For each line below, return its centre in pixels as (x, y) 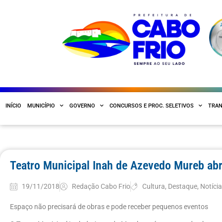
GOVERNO (82, 106)
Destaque (183, 186)
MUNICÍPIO (41, 106)
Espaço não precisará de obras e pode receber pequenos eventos (109, 207)
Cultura (154, 186)
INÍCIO (13, 106)
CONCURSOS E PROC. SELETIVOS (152, 106)
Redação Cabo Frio (101, 186)
